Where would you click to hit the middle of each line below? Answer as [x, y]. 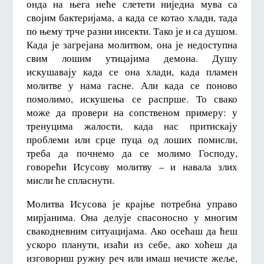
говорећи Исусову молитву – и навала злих [132, 167]
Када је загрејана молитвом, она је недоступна [132, 45]
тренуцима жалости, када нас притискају [132, 126]
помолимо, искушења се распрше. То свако [132, 99]
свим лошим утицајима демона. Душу [132, 58]
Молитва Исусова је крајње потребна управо [132, 204]
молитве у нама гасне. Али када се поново [132, 85]
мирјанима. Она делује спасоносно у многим [132, 217]
